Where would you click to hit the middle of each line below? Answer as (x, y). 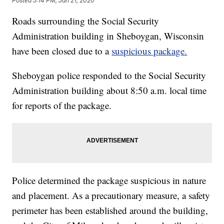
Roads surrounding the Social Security (86, 21)
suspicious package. (149, 51)
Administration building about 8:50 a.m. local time (109, 90)
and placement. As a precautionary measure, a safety (111, 195)
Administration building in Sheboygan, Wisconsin (108, 36)
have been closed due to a (62, 51)
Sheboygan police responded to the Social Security (109, 75)
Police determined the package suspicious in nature (109, 180)
